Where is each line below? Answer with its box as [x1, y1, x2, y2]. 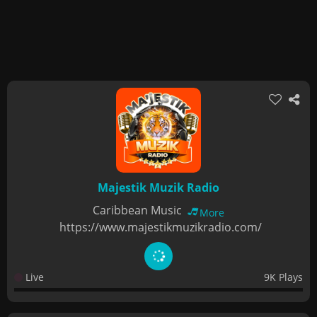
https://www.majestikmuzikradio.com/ [59, 219, 262, 235]
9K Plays [264, 270, 303, 284]
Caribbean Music [93, 202, 185, 218]
